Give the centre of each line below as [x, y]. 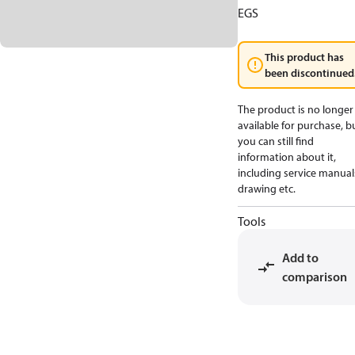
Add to [300, 258]
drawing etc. [267, 189]
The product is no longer [296, 109]
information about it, [287, 157]
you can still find [276, 141]
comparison [315, 277]
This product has [304, 57]
